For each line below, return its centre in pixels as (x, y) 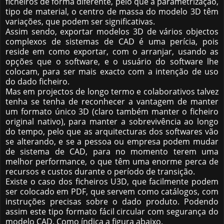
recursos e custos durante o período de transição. (100, 172)
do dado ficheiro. (37, 82)
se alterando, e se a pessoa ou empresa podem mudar (112, 142)
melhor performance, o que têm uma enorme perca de (112, 162)
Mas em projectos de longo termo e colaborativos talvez (112, 92)
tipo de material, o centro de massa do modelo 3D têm (112, 12)
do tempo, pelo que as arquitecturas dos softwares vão (112, 132)
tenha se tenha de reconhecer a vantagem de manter (112, 102)
